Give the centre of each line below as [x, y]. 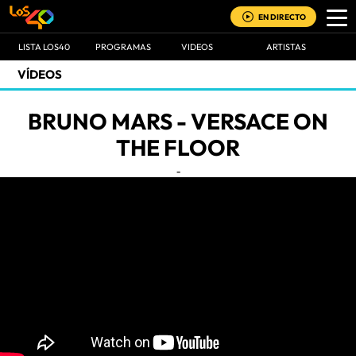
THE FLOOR [178, 147]
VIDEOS [197, 47]
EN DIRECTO [282, 17]
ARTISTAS [286, 47]
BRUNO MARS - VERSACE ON [178, 121]
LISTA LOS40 [44, 47]
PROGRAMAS [123, 47]
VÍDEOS [40, 74]
